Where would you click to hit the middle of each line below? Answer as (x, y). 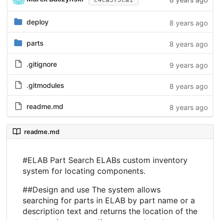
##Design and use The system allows (92, 190)
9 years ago (188, 65)
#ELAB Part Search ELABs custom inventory (105, 160)
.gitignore (41, 64)
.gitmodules (45, 85)
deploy (37, 22)
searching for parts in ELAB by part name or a (109, 201)
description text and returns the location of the (110, 211)
